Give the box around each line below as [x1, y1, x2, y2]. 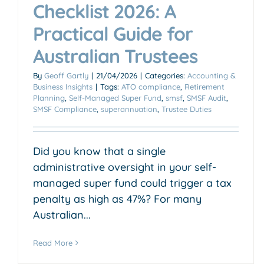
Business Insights [33, 81, 93, 91]
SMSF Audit [187, 93, 226, 103]
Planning [33, 93, 65, 103]
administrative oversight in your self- [33, 160, 216, 174]
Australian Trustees [33, 44, 197, 68]
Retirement [184, 81, 225, 91]
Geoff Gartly [44, 70, 88, 80]
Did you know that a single [33, 144, 166, 158]
